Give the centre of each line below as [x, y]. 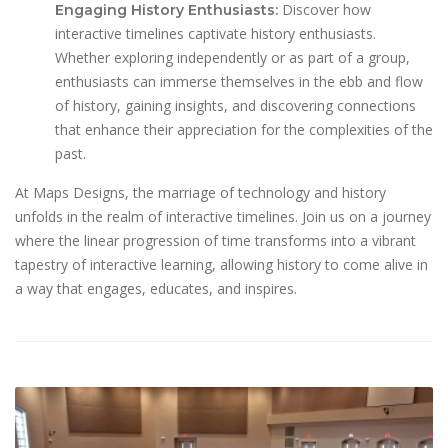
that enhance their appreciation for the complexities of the [244, 130]
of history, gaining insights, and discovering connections [235, 106]
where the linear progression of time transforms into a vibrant [215, 241]
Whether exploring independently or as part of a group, [232, 58]
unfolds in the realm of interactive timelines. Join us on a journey [223, 217]
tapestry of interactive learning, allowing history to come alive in [221, 265]
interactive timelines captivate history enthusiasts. [215, 34]
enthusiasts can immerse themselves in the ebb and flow [239, 82]
